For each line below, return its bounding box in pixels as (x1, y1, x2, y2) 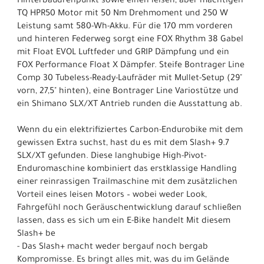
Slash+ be (17, 229, 55, 239)
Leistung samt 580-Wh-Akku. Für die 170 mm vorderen (17, 22, 233, 32)
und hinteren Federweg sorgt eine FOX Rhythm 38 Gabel (17, 35, 243, 45)
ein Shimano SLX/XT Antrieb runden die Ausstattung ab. (17, 100, 242, 110)
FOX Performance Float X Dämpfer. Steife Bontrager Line (17, 61, 245, 71)
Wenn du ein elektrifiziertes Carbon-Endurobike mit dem (17, 126, 243, 136)
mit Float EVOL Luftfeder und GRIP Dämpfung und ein (17, 48, 229, 58)
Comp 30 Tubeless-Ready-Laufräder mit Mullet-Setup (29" (17, 74, 242, 84)
